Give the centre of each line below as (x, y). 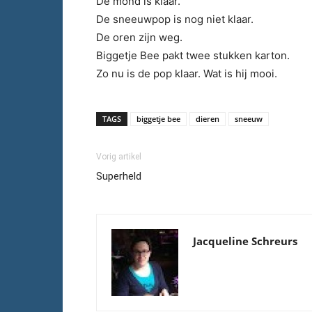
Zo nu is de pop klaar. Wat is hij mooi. (187, 73)
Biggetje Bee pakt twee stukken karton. (193, 55)
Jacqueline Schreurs (245, 241)
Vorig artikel (119, 157)
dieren (208, 119)
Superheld (119, 176)
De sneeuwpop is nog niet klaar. (175, 19)
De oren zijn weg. (139, 37)
